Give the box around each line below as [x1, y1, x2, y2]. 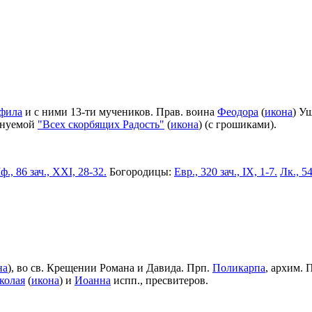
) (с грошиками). [198, 118, 276, 130]
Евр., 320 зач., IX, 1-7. [174, 165, 277, 178]
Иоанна [75, 274, 111, 286]
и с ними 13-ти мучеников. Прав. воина [22, 105, 217, 118]
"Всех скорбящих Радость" [38, 118, 164, 130]
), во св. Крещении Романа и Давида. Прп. [8, 261, 212, 274]
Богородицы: [107, 165, 174, 178]
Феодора [217, 105, 258, 118]
